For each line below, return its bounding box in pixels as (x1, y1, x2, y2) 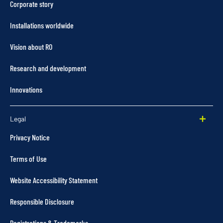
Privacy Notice (10, 132, 50, 142)
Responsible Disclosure (10, 196, 74, 206)
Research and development (10, 63, 86, 73)
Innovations (10, 84, 42, 94)
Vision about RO (10, 41, 52, 51)
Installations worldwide (10, 20, 74, 30)
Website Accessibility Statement (10, 175, 98, 185)
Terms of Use (10, 153, 47, 163)
